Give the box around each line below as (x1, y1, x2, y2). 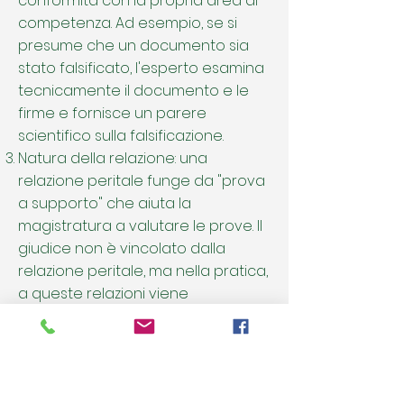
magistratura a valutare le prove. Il (18, 216, 262, 236)
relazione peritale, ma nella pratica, (18, 261, 268, 281)
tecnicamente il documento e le (18, 80, 249, 101)
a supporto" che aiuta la (18, 193, 191, 214)
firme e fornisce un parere (18, 103, 207, 124)
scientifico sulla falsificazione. (18, 125, 224, 146)
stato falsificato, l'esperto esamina (18, 58, 264, 78)
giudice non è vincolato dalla (18, 238, 225, 259)
